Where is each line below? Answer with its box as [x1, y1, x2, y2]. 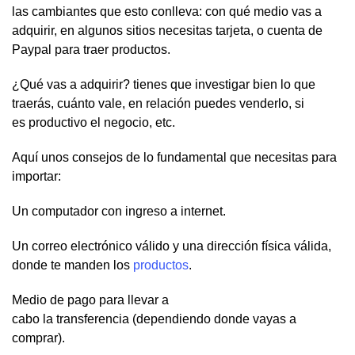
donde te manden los [12, 258, 133, 273]
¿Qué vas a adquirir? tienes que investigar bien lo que [12, 78, 315, 92]
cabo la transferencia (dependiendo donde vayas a [12, 312, 296, 326]
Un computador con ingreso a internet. [12, 204, 226, 219]
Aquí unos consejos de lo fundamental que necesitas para [12, 151, 337, 165]
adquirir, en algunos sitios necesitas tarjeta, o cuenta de [12, 24, 323, 38]
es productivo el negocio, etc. [12, 116, 175, 130]
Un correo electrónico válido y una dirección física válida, [12, 239, 331, 254]
